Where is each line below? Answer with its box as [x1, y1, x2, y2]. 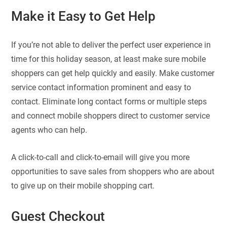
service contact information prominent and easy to [11, 82, 192, 92]
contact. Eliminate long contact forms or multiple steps [11, 96, 207, 106]
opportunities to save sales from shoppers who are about [11, 167, 215, 177]
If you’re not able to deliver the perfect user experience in [11, 40, 211, 50]
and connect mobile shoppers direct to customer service [11, 110, 210, 121]
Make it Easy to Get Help [11, 9, 156, 24]
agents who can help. [11, 125, 88, 135]
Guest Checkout [11, 209, 105, 224]
